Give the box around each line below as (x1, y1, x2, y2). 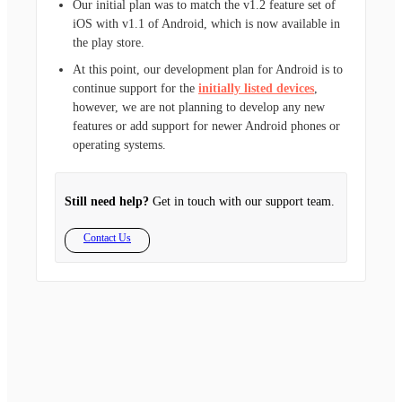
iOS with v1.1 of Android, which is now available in (73, 17, 340, 31)
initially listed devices (198, 81, 314, 95)
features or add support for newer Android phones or (73, 118, 340, 133)
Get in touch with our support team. (149, 194, 335, 208)
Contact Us (83, 231, 131, 244)
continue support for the (73, 81, 198, 95)
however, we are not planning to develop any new (73, 100, 325, 114)
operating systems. (73, 137, 166, 152)
